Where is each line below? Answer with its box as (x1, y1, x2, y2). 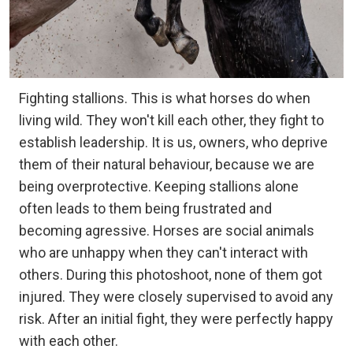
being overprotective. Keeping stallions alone (19, 178, 299, 195)
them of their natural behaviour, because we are (19, 156, 314, 173)
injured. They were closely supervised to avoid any (19, 288, 333, 306)
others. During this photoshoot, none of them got (19, 266, 322, 284)
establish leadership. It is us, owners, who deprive (19, 134, 328, 151)
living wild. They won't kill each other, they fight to (19, 112, 324, 129)
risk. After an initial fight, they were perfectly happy (19, 310, 333, 328)
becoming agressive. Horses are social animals (19, 222, 314, 240)
